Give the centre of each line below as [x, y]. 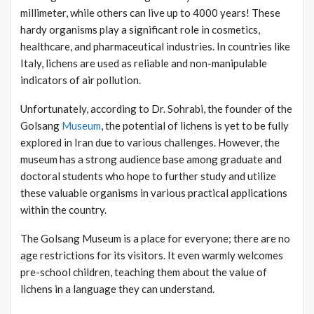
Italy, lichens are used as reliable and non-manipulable [144, 63]
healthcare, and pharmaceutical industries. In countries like [155, 46]
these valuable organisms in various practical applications [154, 192]
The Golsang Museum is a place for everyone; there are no [155, 238]
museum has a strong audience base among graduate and [151, 159]
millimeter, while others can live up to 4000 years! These [150, 12]
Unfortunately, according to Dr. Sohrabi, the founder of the [156, 108]
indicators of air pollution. [81, 80]
